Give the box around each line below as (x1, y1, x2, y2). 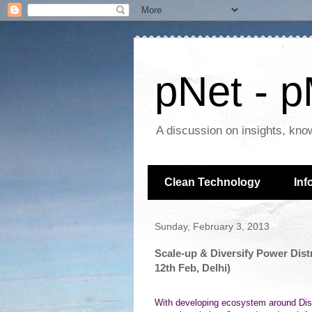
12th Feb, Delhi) (155, 262, 231, 274)
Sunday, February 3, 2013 (155, 221, 270, 232)
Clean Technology (164, 176, 260, 188)
